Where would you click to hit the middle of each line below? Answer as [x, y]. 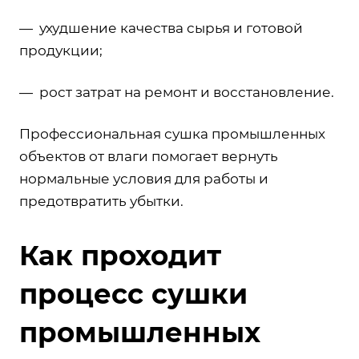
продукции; [61, 50]
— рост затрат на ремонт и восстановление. [177, 92]
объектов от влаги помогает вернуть [149, 156]
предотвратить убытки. [101, 201]
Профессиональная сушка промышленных [172, 133]
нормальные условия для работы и [144, 178]
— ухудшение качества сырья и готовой [161, 28]
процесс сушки [133, 294]
